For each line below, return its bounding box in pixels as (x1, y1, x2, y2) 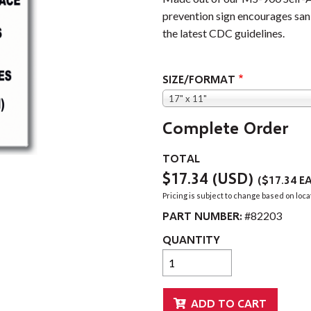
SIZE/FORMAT (162, 72, 235, 85)
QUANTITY (162, 233, 220, 246)
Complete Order (162, 117, 288, 138)
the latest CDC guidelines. (162, 26, 285, 40)
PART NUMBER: (162, 209, 242, 223)
